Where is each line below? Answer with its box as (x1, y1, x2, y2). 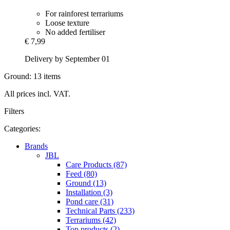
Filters (4, 107, 24, 116)
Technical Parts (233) (66, 206, 135, 216)
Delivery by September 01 (25, 54, 110, 64)
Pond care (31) (66, 197, 113, 206)
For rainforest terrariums (45, 9, 123, 18)
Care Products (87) (66, 160, 127, 169)
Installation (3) (66, 188, 112, 197)
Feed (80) (66, 169, 97, 179)
